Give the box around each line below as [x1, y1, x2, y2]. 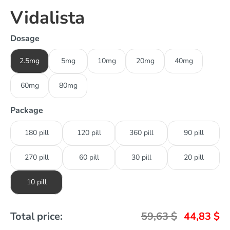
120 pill [76, 127, 101, 138]
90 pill [183, 127, 204, 138]
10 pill [26, 177, 47, 187]
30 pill [131, 152, 151, 162]
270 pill [24, 152, 49, 162]
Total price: [10, 209, 63, 223]
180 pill [24, 127, 49, 138]
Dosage [10, 32, 40, 44]
